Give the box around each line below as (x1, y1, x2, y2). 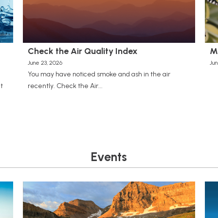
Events (91, 149, 127, 164)
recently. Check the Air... (27, 82, 103, 90)
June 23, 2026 (27, 59, 62, 66)
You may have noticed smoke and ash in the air (27, 70, 170, 78)
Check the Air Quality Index (27, 46, 138, 56)
